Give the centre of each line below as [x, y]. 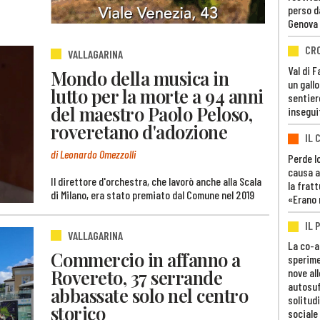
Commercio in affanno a [146, 260]
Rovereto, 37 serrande [137, 277]
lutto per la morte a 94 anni [157, 96]
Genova [303, 24]
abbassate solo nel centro [150, 295]
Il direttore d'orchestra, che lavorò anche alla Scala [156, 181]
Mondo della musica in [140, 78]
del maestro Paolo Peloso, [152, 114]
